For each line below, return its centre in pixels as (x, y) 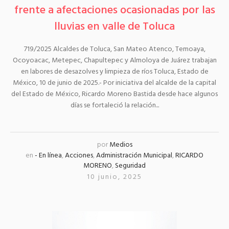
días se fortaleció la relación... (114, 106)
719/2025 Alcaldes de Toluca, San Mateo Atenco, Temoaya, (114, 50)
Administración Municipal (134, 156)
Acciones (79, 156)
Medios (121, 145)
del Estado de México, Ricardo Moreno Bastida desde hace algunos (114, 95)
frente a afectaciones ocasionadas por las (114, 11)
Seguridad (130, 166)
